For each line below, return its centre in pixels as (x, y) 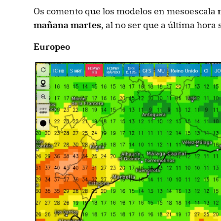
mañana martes (67, 25)
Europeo (52, 46)
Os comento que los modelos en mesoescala (125, 11)
